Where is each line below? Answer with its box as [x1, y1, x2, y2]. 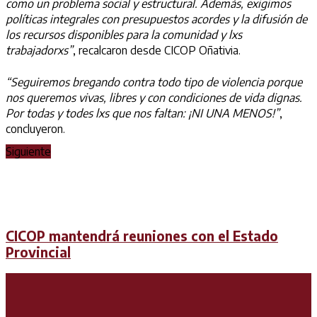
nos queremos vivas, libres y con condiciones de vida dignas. [6, 90, 302, 105]
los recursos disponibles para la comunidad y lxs [6, 27, 242, 42]
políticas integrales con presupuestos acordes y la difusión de [6, 11, 307, 26]
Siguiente [6, 144, 51, 159]
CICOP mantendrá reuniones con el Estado [6, 227, 278, 244]
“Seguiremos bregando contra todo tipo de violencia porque [6, 74, 302, 89]
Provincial [6, 243, 71, 260]
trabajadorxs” [6, 42, 73, 57]
